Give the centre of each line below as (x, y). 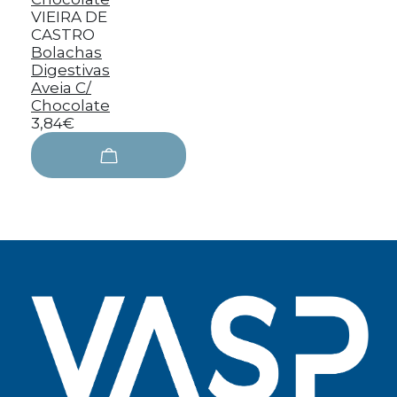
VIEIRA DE (69, 17)
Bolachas (66, 52)
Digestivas (70, 70)
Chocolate (70, 105)
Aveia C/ (61, 88)
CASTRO (63, 35)
